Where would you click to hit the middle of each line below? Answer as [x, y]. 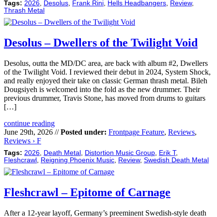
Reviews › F [23, 141]
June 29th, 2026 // [32, 132]
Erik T [167, 153]
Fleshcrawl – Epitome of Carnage [87, 193]
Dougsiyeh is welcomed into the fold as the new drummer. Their [102, 90]
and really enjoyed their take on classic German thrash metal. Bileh [106, 81]
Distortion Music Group [120, 153]
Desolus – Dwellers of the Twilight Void [101, 43]
